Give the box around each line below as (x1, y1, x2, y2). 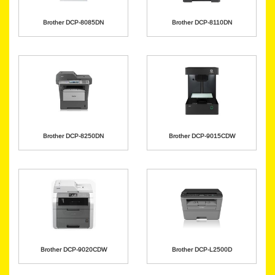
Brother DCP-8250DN (43, 132, 104, 140)
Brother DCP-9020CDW (40, 246, 107, 254)
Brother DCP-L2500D (171, 246, 232, 254)
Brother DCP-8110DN (171, 18, 232, 26)
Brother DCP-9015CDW (168, 132, 235, 140)
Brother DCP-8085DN (43, 18, 104, 26)
